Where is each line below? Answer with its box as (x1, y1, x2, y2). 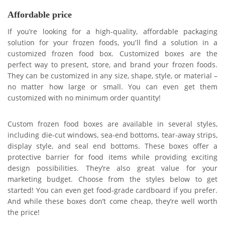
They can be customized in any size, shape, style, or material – (8, 71, 217, 80)
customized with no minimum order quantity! (8, 93, 161, 102)
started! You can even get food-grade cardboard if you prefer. (8, 185, 217, 195)
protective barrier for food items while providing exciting (8, 152, 217, 162)
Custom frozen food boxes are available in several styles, (8, 119, 217, 129)
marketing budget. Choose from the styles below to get (8, 174, 217, 184)
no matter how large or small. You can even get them (8, 82, 217, 91)
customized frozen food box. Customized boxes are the (8, 49, 217, 58)
